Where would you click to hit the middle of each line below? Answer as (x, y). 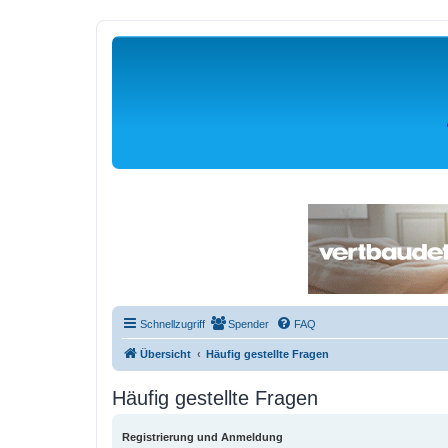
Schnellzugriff (172, 323)
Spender (248, 323)
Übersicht (165, 353)
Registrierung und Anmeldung (202, 436)
